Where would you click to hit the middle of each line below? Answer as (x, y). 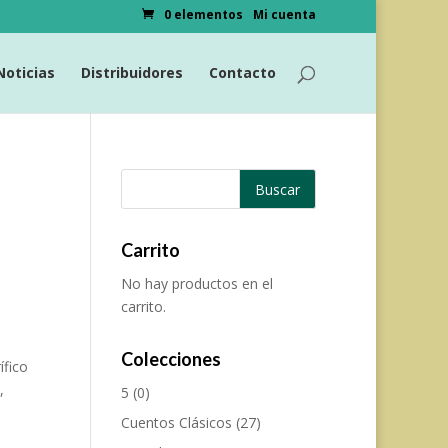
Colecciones (170, 359)
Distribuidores (132, 72)
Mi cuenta (284, 14)
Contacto (242, 72)
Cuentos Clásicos (176, 422)
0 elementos (203, 14)
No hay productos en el (196, 283)
